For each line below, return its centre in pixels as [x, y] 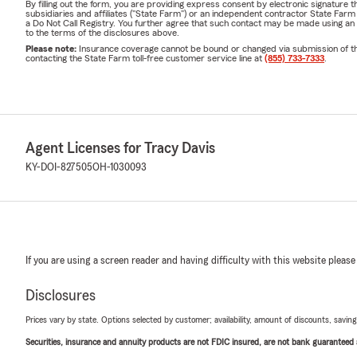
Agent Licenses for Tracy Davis [120, 148]
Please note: [52, 48]
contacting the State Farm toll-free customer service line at [145, 58]
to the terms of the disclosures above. [102, 32]
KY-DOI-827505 [59, 167]
